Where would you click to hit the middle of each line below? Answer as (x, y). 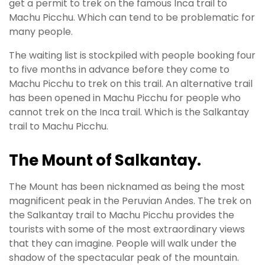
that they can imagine (60, 243)
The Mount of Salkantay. (105, 160)
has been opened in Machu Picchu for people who (125, 98)
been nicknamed (119, 186)
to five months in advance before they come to (119, 70)
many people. (41, 32)
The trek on (224, 201)
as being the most (202, 186)
